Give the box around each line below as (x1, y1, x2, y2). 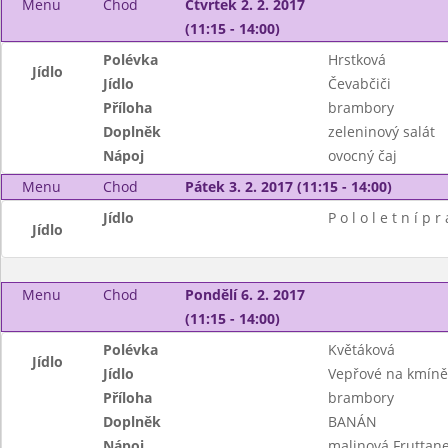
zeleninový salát (327, 122, 435, 141)
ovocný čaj (327, 146, 397, 165)
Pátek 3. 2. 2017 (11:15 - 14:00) (184, 177, 392, 196)
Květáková (327, 340, 395, 359)
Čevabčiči (327, 74, 391, 93)
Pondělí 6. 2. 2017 (184, 285, 305, 304)
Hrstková (327, 50, 386, 69)
